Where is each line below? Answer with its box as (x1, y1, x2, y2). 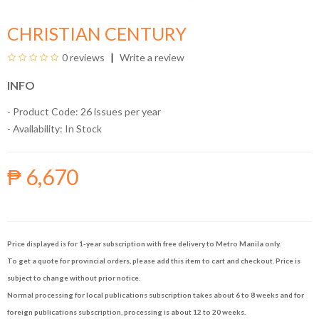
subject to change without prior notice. (7, 273, 140, 282)
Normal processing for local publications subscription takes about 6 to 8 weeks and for (7, 291, 304, 299)
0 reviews (62, 51, 105, 63)
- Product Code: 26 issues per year (7, 105, 161, 117)
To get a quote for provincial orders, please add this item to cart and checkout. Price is (7, 256, 300, 265)
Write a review (117, 51, 184, 63)
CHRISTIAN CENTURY (7, 23, 187, 44)
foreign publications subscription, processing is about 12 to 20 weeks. (7, 308, 246, 316)
